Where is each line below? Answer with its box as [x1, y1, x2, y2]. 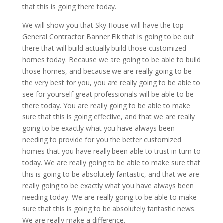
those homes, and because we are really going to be [22, 66, 192, 76]
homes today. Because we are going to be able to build [22, 55, 201, 65]
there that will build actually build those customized [22, 43, 186, 53]
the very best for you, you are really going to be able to [22, 78, 200, 88]
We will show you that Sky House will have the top [22, 20, 184, 30]
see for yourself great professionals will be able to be [22, 89, 194, 99]
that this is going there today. [22, 2, 116, 12]
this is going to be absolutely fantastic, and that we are [22, 169, 199, 179]
